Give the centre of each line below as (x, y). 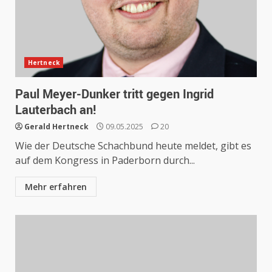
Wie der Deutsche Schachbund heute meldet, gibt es (133, 146)
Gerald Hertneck (56, 127)
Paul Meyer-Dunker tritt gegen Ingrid (114, 94)
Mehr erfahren (56, 187)
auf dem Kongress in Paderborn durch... (105, 160)
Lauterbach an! (56, 110)
